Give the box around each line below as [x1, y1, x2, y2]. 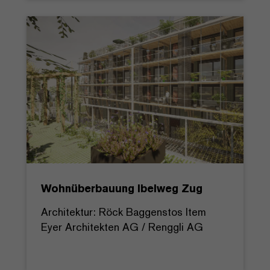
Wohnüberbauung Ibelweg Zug [41, 181, 202, 195]
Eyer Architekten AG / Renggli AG [41, 219, 203, 234]
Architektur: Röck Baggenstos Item [41, 204, 206, 219]
